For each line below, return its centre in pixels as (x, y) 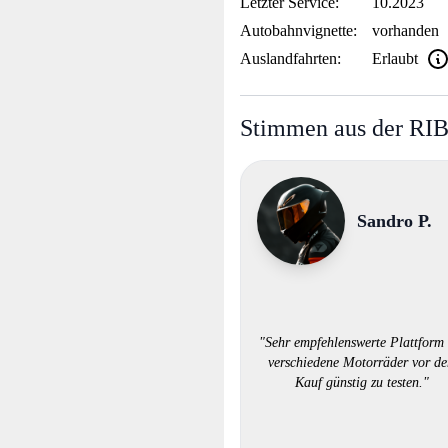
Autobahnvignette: (298, 30)
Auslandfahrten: (290, 58)
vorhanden (405, 30)
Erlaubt (394, 58)
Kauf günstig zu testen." (362, 383)
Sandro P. (394, 221)
